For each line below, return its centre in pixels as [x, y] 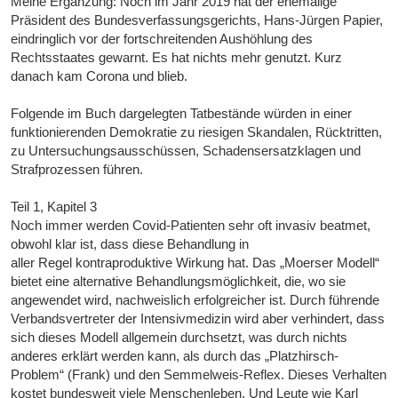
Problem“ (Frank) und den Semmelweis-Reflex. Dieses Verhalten [199, 375]
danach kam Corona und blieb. [99, 76]
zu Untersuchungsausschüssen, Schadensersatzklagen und [186, 151]
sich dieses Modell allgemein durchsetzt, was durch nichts [179, 338]
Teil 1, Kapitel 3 [54, 207]
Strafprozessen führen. [77, 170]
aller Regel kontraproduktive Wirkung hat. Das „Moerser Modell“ [195, 263]
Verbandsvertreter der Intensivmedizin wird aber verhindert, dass [198, 319]
